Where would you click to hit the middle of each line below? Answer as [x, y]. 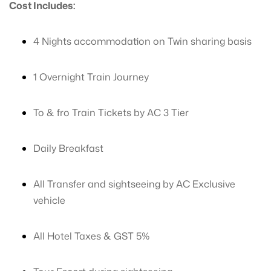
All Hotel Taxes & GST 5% [92, 236]
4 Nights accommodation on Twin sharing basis [142, 41]
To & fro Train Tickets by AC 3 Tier [111, 113]
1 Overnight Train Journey [91, 77]
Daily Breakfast [68, 148]
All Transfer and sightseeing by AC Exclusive [134, 184]
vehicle [49, 200]
